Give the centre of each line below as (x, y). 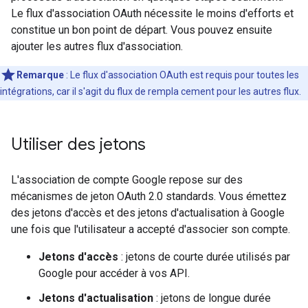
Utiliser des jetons (78, 145)
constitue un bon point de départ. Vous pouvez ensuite (142, 30)
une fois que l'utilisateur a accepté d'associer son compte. (151, 230)
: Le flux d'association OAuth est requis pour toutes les (181, 75)
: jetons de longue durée (212, 298)
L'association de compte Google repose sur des (127, 180)
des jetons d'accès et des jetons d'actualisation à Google (148, 213)
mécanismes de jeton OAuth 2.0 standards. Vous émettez (149, 197)
